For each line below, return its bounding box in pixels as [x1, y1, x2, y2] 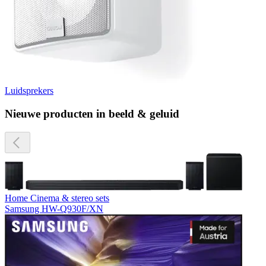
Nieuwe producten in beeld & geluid [5, 107, 179, 120]
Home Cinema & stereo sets [5, 192, 109, 203]
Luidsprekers [5, 85, 53, 96]
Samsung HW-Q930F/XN [5, 203, 103, 214]
